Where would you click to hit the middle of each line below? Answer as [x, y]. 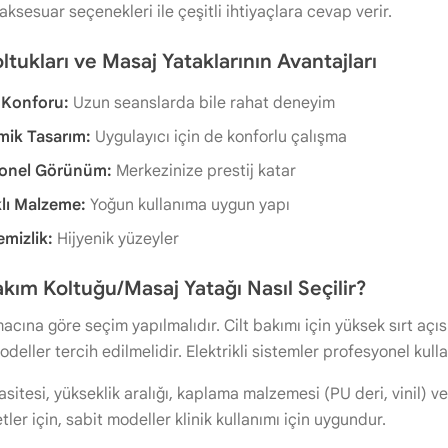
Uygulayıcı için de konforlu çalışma [219, 137]
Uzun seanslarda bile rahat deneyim [202, 103]
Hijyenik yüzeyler [116, 239]
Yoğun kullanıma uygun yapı [188, 205]
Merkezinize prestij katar [204, 171]
